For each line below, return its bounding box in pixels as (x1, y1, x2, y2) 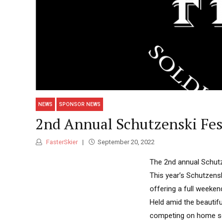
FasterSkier (45, 138, 78, 146)
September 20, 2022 (97, 138, 155, 146)
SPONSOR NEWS (59, 101, 101, 107)
